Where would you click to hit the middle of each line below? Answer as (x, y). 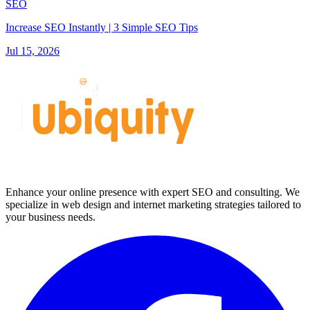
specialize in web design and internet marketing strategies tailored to (153, 204)
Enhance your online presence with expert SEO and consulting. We (153, 192)
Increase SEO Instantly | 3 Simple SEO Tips (102, 27)
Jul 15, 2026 (33, 51)
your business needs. (51, 217)
